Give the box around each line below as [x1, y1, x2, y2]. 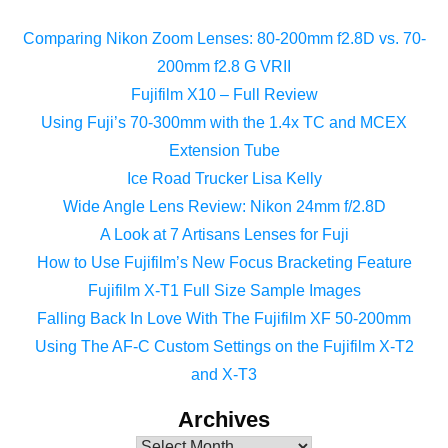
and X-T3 [191, 365, 257, 383]
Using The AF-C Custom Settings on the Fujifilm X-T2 [34, 337, 414, 355]
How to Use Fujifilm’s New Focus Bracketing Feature [36, 253, 412, 271]
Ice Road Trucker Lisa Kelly [126, 169, 322, 187]
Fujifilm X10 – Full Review [130, 85, 318, 103]
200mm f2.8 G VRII [157, 57, 291, 75]
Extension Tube [168, 141, 280, 159]
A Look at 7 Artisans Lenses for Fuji [99, 225, 349, 243]
